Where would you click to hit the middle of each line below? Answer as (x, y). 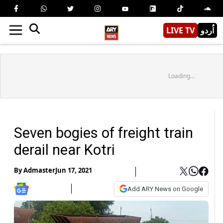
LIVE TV (180, 30)
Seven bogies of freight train (104, 133)
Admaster (39, 170)
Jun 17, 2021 (74, 170)
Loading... (181, 76)
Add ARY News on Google (165, 189)
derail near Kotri (64, 150)
